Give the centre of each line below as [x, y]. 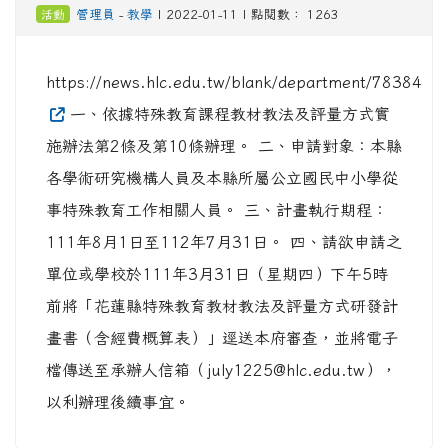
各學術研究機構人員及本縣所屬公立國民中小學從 [222, 178]
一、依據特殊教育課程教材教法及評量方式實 [226, 114]
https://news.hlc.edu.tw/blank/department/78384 [234, 82]
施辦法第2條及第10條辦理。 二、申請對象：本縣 [224, 146]
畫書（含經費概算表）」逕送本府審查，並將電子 [222, 338]
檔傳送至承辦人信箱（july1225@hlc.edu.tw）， [221, 370]
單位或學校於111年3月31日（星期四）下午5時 [217, 274]
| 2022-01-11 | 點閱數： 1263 [245, 14]
